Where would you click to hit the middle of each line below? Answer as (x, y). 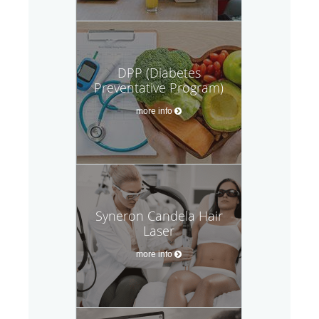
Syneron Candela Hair (159, 215)
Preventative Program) (159, 87)
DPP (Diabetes (159, 72)
